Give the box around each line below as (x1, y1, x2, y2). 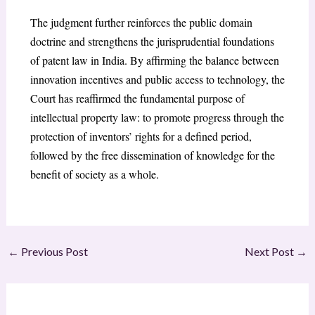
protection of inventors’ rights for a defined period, (30, 129, 252, 144)
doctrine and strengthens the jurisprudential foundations (30, 34, 274, 49)
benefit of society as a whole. (30, 167, 159, 182)
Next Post (245, 244, 297, 258)
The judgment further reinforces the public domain (30, 15, 252, 30)
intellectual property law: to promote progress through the (30, 110, 284, 125)
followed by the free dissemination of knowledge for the (30, 148, 275, 163)
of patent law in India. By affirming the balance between (30, 53, 279, 68)
